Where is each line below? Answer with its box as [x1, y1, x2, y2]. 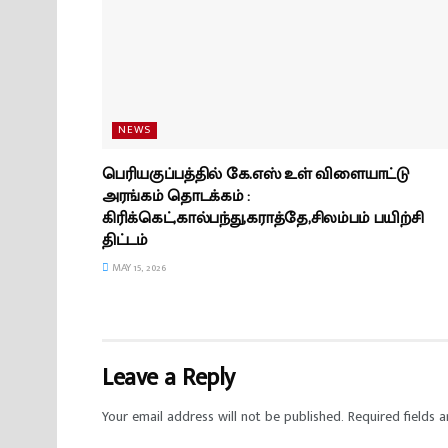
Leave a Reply [102, 358, 235, 399]
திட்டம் [102, 227, 148, 255]
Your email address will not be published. [102, 405, 344, 429]
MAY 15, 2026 [109, 259, 166, 278]
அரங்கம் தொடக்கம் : [102, 183, 250, 211]
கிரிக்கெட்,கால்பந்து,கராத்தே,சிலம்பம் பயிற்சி [102, 205, 424, 233]
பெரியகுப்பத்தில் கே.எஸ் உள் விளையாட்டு [102, 161, 409, 189]
